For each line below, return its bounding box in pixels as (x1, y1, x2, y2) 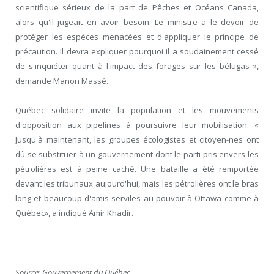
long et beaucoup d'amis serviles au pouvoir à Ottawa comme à (15, 193, 259, 204)
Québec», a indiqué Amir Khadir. (15, 207, 133, 219)
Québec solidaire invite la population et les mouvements (15, 105, 259, 116)
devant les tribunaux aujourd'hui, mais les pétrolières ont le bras (15, 178, 259, 190)
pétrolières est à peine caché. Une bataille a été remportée (15, 163, 259, 175)
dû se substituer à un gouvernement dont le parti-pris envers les (15, 149, 259, 160)
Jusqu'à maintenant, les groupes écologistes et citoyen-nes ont (15, 134, 259, 146)
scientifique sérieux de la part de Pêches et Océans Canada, (15, 2, 259, 13)
